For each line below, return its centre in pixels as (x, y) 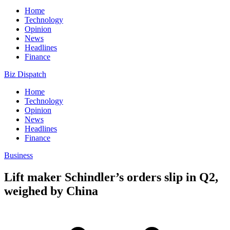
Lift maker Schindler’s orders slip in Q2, (111, 177)
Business (18, 155)
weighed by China (51, 191)
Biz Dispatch (25, 74)
